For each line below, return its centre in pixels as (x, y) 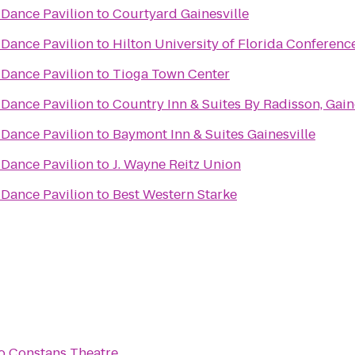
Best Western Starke (175, 195)
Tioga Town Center (171, 74)
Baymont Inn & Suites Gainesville (214, 134)
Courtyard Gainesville (181, 14)
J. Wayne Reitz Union (177, 164)
